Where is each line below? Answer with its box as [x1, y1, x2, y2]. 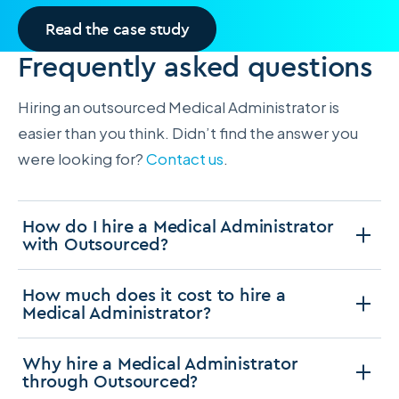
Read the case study [45, 18, 190, 39]
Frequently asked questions [18, 47, 373, 84]
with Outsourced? [22, 232, 168, 255]
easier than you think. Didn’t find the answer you [18, 122, 358, 142]
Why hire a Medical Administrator [22, 351, 298, 374]
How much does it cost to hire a [22, 282, 286, 305]
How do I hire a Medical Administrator [22, 214, 334, 237]
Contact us [146, 148, 224, 168]
